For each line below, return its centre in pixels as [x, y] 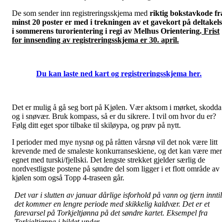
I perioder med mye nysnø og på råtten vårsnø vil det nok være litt [115, 142]
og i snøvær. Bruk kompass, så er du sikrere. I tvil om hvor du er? [114, 116]
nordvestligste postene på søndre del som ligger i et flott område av [116, 168]
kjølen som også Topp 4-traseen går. [70, 177]
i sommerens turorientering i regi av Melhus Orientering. [107, 31]
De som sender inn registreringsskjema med [81, 13]
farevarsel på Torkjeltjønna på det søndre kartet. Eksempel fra [111, 213]
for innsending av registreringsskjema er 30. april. [95, 40]
